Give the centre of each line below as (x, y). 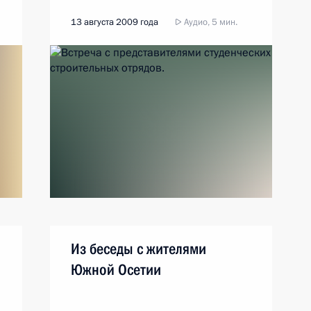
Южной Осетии (116, 270)
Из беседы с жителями (138, 249)
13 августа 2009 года (115, 22)
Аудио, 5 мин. (210, 22)
